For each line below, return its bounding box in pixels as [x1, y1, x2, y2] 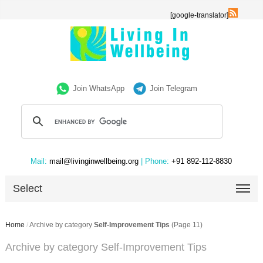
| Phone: [141, 157, 170, 166]
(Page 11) [169, 221, 203, 229]
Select [13, 183, 43, 194]
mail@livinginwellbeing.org [47, 157, 141, 166]
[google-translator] [170, 11, 229, 19]
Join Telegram [150, 84, 198, 93]
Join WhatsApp [73, 84, 125, 93]
